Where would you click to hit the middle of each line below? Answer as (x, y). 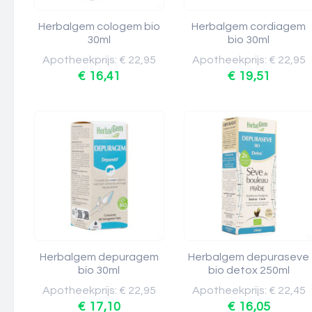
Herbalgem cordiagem (249, 26)
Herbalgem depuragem (99, 257)
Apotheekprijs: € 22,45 (249, 290)
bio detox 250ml (249, 270)
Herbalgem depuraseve (249, 257)
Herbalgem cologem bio (99, 26)
